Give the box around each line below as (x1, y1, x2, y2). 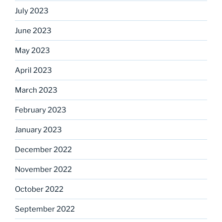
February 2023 (15, 105, 66, 114)
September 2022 (15, 204, 75, 214)
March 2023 (15, 85, 57, 95)
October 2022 (15, 184, 63, 194)
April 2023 (15, 65, 52, 75)
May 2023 (15, 46, 50, 55)
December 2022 (15, 145, 72, 154)
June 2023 (15, 26, 52, 35)
